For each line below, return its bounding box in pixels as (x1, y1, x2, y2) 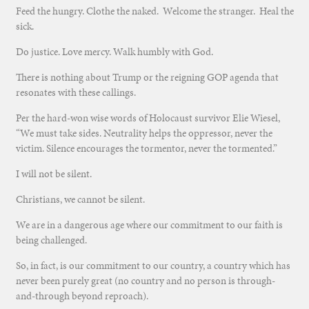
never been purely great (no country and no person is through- (15, 274, 275, 288)
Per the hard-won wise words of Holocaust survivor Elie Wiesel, (15, 111, 280, 126)
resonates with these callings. (15, 86, 136, 100)
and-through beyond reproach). (15, 289, 148, 303)
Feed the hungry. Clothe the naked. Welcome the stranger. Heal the (15, 4, 294, 19)
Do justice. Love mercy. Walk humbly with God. (15, 45, 213, 59)
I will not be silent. (15, 167, 92, 181)
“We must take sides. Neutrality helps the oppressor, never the (15, 126, 272, 141)
